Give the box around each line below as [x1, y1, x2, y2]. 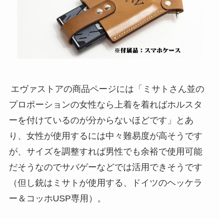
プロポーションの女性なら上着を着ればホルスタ [8, 99, 202, 109]
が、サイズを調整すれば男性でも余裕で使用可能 [8, 146, 202, 156]
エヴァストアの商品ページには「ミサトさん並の [10, 84, 204, 94]
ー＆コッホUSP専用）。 [8, 193, 106, 203]
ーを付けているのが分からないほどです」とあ [8, 115, 194, 125]
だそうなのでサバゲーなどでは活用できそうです [8, 162, 202, 172]
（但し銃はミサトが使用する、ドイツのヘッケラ [8, 177, 202, 188]
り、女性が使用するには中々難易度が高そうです [8, 131, 202, 141]
